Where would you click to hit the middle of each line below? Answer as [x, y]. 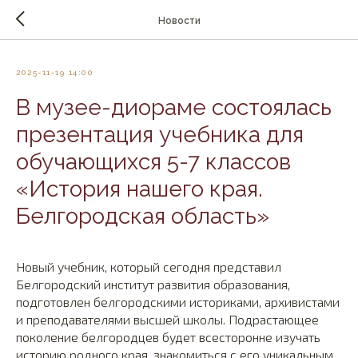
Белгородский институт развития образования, [153, 284]
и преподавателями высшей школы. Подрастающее [167, 319]
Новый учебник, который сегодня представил [149, 267]
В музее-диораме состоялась [174, 107]
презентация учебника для [160, 135]
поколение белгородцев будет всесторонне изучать [168, 337]
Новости [179, 20]
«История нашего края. [139, 189]
